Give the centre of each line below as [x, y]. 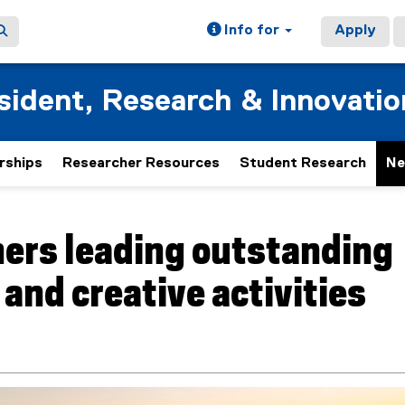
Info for [252, 31]
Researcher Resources [141, 164]
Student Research [303, 164]
